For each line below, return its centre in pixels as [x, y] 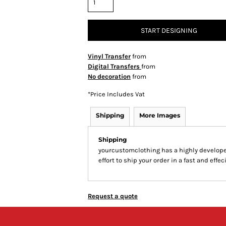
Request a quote [113, 196]
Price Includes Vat [118, 94]
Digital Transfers [115, 66]
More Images [160, 115]
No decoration [109, 76]
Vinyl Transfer [109, 56]
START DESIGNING [169, 31]
